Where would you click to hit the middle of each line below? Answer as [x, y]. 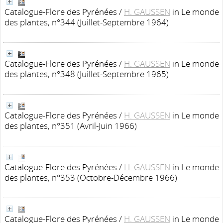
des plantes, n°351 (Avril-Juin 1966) [71, 126]
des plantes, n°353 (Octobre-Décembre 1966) [91, 177]
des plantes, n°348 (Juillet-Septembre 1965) [87, 74]
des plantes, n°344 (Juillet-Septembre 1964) [87, 22]
